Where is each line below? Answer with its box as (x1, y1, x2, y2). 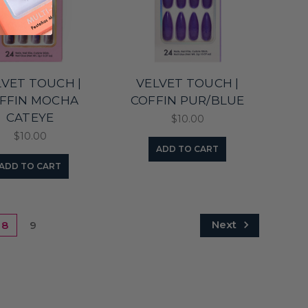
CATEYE (5, 110, 54, 124)
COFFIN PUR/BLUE (130, 93, 245, 107)
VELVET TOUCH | (136, 76, 239, 90)
